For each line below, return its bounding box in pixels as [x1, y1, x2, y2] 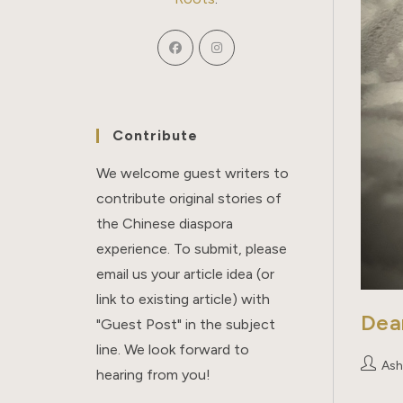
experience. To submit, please [96, 239, 288, 257]
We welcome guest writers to [96, 164, 290, 182]
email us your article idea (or [96, 264, 275, 282]
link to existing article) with [96, 290, 271, 308]
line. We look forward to [96, 340, 250, 358]
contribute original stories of [96, 189, 282, 207]
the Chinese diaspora [96, 214, 234, 232]
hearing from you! [96, 365, 211, 383]
